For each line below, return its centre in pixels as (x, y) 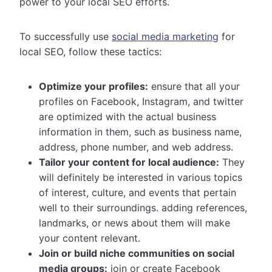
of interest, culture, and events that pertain (138, 193)
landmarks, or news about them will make (134, 223)
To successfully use (66, 37)
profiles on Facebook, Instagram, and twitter (141, 102)
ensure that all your (194, 87)
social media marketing (165, 37)
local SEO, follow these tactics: (90, 52)
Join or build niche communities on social (137, 253)
